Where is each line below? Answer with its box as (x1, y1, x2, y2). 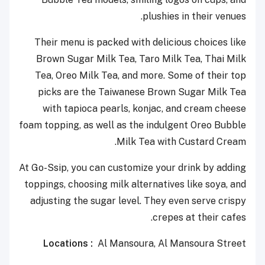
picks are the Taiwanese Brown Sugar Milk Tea (38, 86, 246, 98)
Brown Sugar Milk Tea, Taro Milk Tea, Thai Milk (36, 53, 246, 64)
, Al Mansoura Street (154, 237, 246, 249)
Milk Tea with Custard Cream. (117, 135, 246, 147)
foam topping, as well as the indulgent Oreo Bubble (19, 119, 246, 131)
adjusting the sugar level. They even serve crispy (30, 195, 246, 206)
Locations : (43, 237, 98, 249)
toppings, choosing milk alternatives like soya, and (24, 178, 246, 190)
